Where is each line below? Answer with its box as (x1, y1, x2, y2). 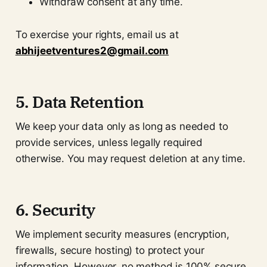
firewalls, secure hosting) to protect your (15, 244, 204, 256)
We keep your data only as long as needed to (15, 120, 228, 132)
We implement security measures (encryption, (15, 228, 229, 240)
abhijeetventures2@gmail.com (15, 44, 169, 57)
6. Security (15, 198, 95, 220)
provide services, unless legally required (15, 136, 203, 148)
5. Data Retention (15, 91, 144, 112)
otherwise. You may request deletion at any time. (15, 152, 246, 164)
